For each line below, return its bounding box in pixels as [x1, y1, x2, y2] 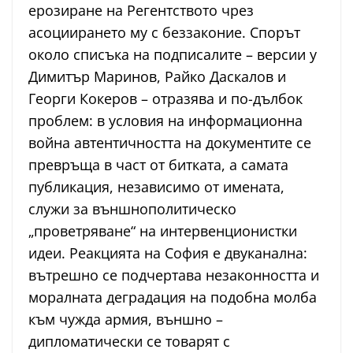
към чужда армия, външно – [28, 310, 223, 329]
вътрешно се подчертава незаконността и [28, 266, 319, 285]
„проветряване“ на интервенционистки [28, 221, 297, 241]
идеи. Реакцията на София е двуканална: [28, 243, 307, 263]
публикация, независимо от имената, [28, 177, 284, 197]
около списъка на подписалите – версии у [28, 45, 317, 65]
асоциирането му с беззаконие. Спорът [28, 23, 300, 43]
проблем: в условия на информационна [28, 111, 303, 131]
